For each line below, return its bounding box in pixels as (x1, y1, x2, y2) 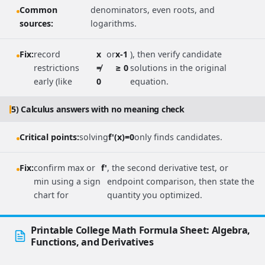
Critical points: (20, 131, 79, 143)
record (34, 49, 60, 60)
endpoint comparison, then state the (107, 176, 255, 188)
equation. (130, 76, 169, 88)
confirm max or (34, 162, 95, 174)
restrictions (34, 62, 79, 74)
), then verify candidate (130, 49, 222, 60)
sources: (20, 18, 53, 30)
